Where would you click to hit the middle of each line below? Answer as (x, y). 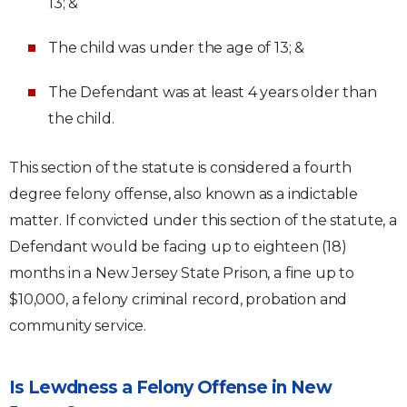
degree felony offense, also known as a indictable (184, 194)
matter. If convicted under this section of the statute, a (203, 220)
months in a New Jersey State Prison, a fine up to (182, 273)
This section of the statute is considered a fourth (180, 168)
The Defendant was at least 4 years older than (213, 92)
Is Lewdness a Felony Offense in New (170, 387)
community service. (78, 326)
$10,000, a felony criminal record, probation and (179, 299)
